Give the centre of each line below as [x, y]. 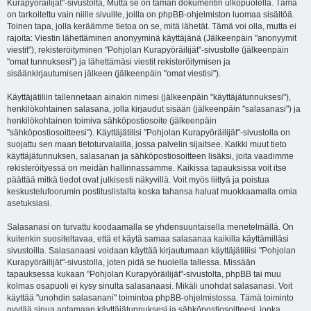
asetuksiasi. [29, 203]
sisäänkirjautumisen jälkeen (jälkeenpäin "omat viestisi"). [114, 74]
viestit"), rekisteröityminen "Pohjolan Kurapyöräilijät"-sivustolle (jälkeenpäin [148, 50]
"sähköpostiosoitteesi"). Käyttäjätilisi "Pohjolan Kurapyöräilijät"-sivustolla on [149, 133]
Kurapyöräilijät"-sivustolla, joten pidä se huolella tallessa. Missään [131, 262]
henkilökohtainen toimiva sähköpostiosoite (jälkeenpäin [112, 121]
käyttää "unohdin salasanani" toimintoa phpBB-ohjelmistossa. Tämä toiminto [150, 298]
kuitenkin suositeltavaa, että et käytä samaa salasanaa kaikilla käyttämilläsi [148, 239]
